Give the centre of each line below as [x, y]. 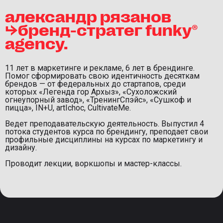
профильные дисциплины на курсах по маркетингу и [104, 140]
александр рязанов [88, 16]
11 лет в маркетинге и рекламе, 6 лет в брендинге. [100, 68]
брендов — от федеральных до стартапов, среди [95, 84]
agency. [36, 43]
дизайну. [21, 148]
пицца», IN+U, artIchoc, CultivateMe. [68, 108]
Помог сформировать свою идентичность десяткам [102, 76]
